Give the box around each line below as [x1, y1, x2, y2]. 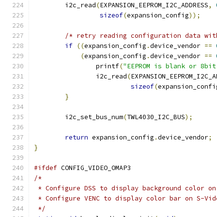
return [65, 133, 88, 141]
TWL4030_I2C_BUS [127, 113, 185, 121]
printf [96, 62, 119, 70]
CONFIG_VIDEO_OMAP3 [57, 164, 131, 172]
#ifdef [34, 164, 57, 172]
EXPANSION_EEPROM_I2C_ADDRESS [100, 1, 208, 9]
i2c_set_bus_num [65, 113, 123, 121]
